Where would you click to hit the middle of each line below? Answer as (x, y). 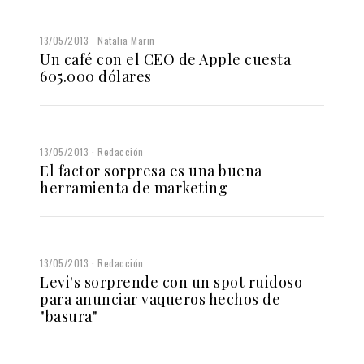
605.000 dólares (96, 76)
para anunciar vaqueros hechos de (160, 299)
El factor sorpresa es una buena (151, 170)
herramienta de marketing (134, 187)
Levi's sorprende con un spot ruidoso (171, 282)
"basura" (69, 316)
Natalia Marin (126, 40)
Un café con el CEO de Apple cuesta (165, 59)
